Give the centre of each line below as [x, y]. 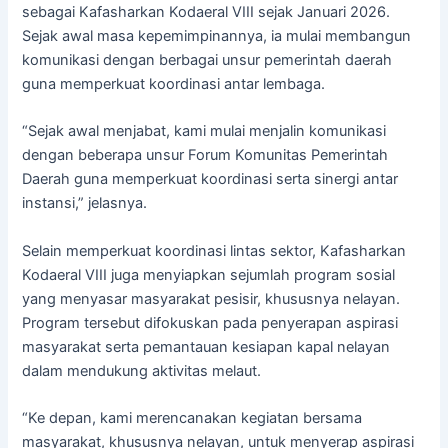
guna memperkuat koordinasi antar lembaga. [174, 83]
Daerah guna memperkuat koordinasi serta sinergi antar [210, 179]
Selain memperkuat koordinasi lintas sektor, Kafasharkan [214, 250]
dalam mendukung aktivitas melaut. [142, 370]
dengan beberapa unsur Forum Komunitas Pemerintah [205, 155]
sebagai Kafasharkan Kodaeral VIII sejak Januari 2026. [206, 11]
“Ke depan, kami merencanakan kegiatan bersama [192, 417]
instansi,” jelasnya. [85, 203]
